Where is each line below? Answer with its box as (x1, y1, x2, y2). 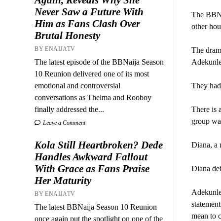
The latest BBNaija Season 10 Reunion (35, 202, 157, 211)
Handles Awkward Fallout (35, 150, 148, 163)
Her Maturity (35, 174, 92, 186)
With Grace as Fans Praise (35, 162, 150, 175)
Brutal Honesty (35, 29, 101, 41)
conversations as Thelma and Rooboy (35, 93, 152, 102)
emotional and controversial (35, 81, 121, 90)
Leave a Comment (41, 119, 86, 126)
